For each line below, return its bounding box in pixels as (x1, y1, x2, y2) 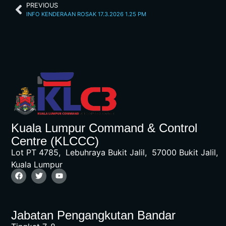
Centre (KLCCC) (11, 134, 99, 148)
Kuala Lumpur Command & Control (11, 121, 197, 135)
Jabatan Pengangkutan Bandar (11, 208, 176, 222)
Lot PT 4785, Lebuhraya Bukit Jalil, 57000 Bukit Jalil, (11, 147, 223, 158)
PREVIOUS (26, 2, 58, 10)
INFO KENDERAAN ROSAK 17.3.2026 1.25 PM (26, 11, 146, 18)
